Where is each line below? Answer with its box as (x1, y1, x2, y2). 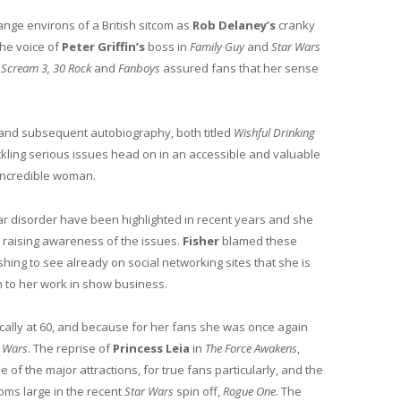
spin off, (174, 382, 223, 399)
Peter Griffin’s (62, 38, 145, 55)
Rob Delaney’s (192, 17, 276, 34)
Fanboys (115, 60, 160, 77)
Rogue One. (223, 382, 278, 399)
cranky (276, 17, 315, 34)
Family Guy (190, 38, 244, 55)
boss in (145, 38, 190, 55)
